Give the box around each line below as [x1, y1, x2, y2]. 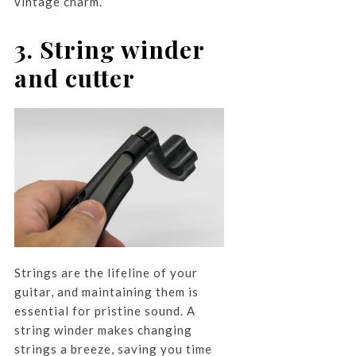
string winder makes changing [14, 323, 192, 338]
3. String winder [14, 33, 204, 65]
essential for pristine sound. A [14, 304, 195, 319]
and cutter [14, 61, 135, 94]
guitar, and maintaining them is [14, 284, 199, 300]
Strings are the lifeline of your [14, 265, 198, 281]
